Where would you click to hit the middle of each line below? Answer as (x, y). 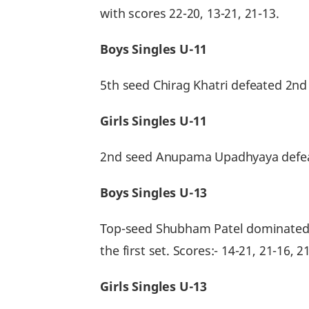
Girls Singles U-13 (155, 286)
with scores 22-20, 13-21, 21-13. (190, 13)
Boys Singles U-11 (156, 49)
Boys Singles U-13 (156, 192)
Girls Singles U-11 (155, 121)
